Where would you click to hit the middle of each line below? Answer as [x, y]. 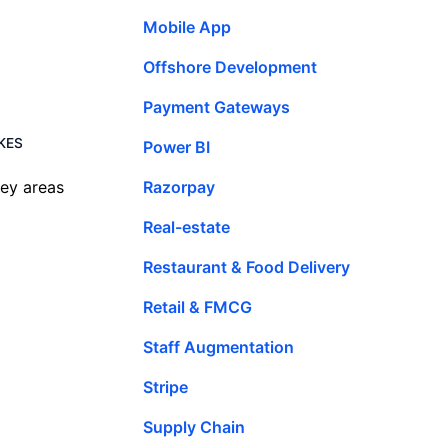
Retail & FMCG [197, 306]
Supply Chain [194, 426]
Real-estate [186, 226]
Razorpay [179, 186]
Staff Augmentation [218, 346]
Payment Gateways [216, 106]
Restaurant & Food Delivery [246, 266]
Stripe [165, 386]
